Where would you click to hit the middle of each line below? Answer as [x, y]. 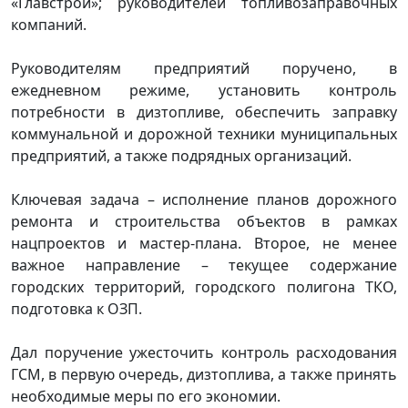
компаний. [49, 25]
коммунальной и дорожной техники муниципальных [204, 134]
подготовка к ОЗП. [82, 309]
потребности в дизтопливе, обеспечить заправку [204, 112]
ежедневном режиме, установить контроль [204, 91]
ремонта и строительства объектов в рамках [204, 222]
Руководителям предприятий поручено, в [204, 69]
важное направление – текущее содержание [204, 265]
